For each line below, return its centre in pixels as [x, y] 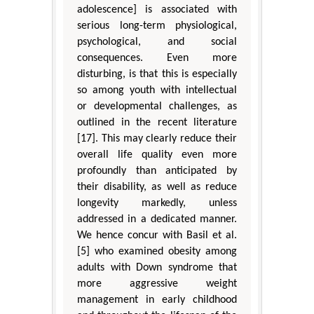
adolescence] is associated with [157, 10]
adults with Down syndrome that [157, 268]
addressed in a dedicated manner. [157, 220]
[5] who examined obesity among [157, 252]
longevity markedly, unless [157, 204]
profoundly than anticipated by [157, 171]
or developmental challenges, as [157, 107]
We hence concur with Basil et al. [157, 236]
